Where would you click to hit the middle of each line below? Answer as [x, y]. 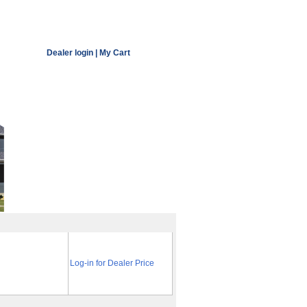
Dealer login [70, 53]
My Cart [115, 53]
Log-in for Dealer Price [112, 263]
